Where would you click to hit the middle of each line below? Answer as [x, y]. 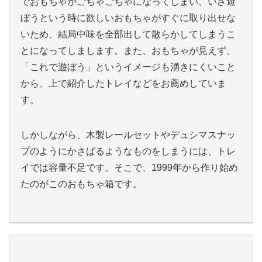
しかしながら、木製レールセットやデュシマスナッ [128, 135]
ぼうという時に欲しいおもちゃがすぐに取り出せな [128, 18]
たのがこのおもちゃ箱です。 [81, 184]
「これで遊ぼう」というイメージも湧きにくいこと [128, 67]
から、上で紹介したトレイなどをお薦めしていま [123, 83]
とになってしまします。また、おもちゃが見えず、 [128, 51]
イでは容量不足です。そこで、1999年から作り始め [129, 168]
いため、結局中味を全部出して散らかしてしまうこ [128, 34]
